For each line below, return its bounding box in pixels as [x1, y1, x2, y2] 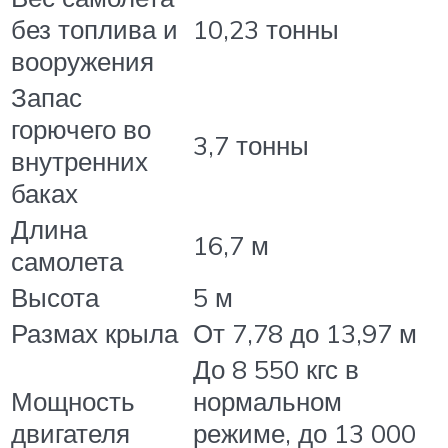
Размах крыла [11, 317, 178, 350]
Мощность [11, 385, 135, 418]
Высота [11, 281, 99, 314]
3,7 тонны [193, 129, 309, 162]
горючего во [11, 113, 151, 146]
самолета [11, 245, 123, 278]
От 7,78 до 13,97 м [193, 317, 417, 350]
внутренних [11, 145, 148, 178]
